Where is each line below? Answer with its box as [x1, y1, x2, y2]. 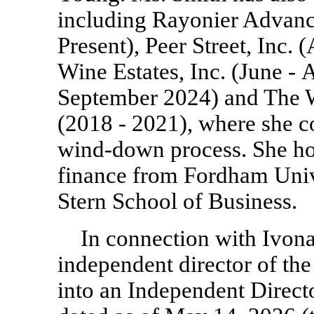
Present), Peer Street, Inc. [57, 32, 299, 58]
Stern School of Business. [57, 188, 297, 214]
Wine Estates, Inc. [57, 58, 231, 84]
